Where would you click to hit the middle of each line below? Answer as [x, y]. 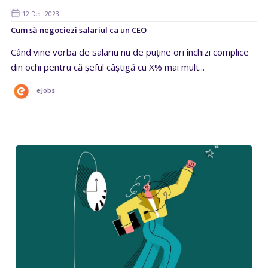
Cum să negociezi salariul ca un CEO [79, 30]
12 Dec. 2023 [40, 14]
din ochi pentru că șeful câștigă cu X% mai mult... [108, 67]
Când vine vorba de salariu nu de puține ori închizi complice [130, 52]
